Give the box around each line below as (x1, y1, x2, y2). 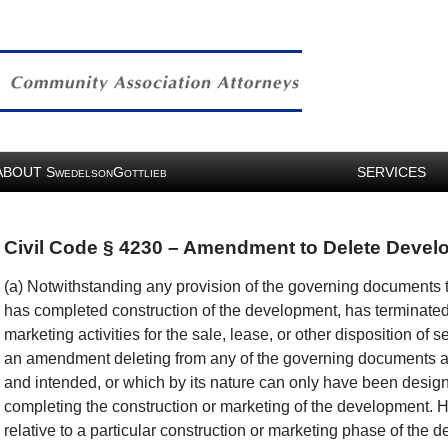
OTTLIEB (124, 168, 167, 179)
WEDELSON (55, 168, 113, 179)
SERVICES (357, 164, 426, 180)
